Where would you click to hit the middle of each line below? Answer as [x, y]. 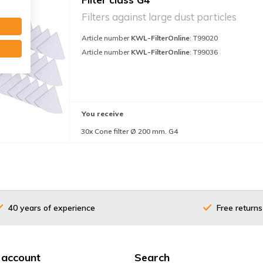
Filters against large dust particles [159, 17]
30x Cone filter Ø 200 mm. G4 [129, 131]
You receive [102, 114]
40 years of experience [52, 208]
